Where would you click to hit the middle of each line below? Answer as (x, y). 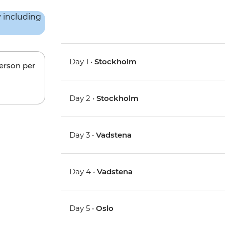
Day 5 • (83, 208)
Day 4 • (83, 172)
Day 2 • (83, 98)
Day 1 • (82, 62)
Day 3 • (83, 135)
